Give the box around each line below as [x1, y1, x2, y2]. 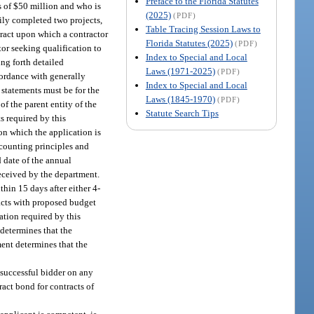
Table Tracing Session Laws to [145, 23, 261, 34]
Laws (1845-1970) [145, 93, 215, 104]
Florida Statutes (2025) [145, 37, 233, 48]
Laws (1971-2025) [145, 65, 215, 76]
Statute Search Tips [145, 107, 219, 118]
